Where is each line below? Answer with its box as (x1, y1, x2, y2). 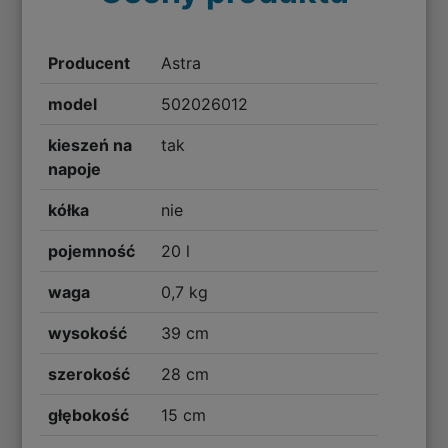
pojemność (48, 240, 136, 261)
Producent (48, 52, 131, 73)
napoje (48, 158, 102, 179)
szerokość (48, 363, 131, 384)
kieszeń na (48, 134, 133, 155)
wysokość (48, 322, 128, 343)
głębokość (48, 404, 130, 425)
